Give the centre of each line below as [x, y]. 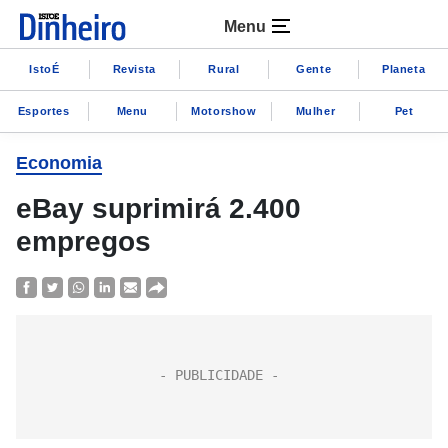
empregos [83, 241]
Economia [59, 163]
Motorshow [224, 110]
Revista [134, 68]
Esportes [43, 110]
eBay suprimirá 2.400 [158, 208]
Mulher [315, 110]
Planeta [403, 68]
